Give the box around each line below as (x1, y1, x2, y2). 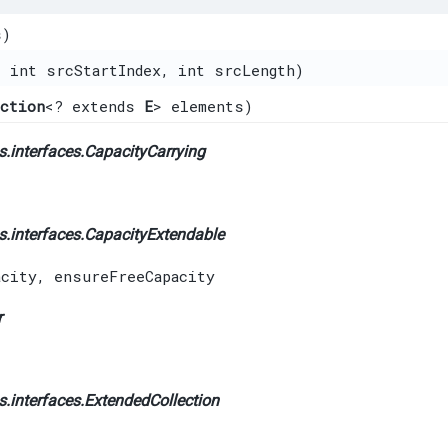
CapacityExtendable (84, 224, 224, 244)
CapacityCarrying (84, 141, 205, 161)
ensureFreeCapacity (54, 265, 215, 286)
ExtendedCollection (84, 390, 219, 410)
